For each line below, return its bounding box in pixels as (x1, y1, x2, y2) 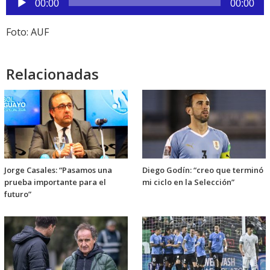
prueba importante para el (4, 176, 106, 187)
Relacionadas (6, 63, 99, 84)
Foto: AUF (6, 25, 49, 39)
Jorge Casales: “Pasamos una (4, 164, 112, 175)
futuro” (4, 188, 31, 199)
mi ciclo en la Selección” (142, 176, 234, 187)
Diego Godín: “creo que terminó (142, 164, 263, 175)
